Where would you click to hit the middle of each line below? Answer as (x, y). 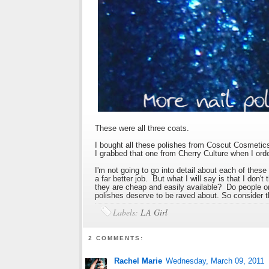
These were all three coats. (142, 128)
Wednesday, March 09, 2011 (215, 261)
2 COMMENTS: (116, 238)
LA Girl (154, 212)
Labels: (127, 212)
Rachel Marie (138, 261)
